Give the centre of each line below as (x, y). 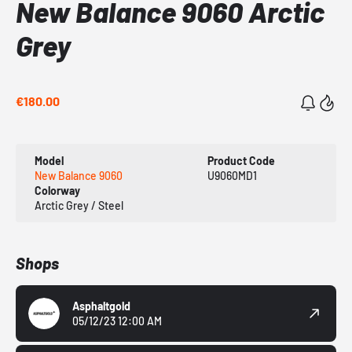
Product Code (241, 161)
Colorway (57, 191)
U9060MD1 (232, 176)
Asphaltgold (101, 306)
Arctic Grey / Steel (79, 206)
